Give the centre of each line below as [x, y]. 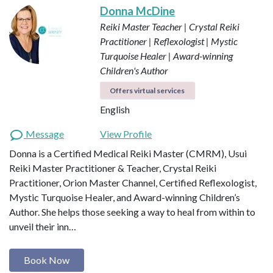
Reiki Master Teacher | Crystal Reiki [170, 26]
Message [44, 133]
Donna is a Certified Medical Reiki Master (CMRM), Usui [128, 153]
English [115, 109]
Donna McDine [138, 11]
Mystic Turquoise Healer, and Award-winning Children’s [125, 197]
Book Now [47, 260]
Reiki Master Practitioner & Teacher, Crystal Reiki [113, 168]
